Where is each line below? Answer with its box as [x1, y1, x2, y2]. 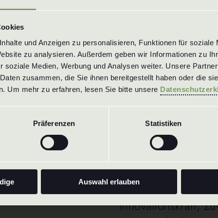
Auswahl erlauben [78, 177, 140, 186]
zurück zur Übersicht [72, 119, 146, 129]
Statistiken [145, 119, 182, 127]
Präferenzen [33, 119, 75, 127]
